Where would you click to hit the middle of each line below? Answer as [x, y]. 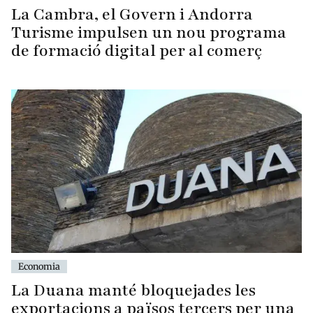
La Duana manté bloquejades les [133, 291]
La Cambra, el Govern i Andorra [132, 14]
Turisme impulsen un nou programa [149, 32]
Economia [39, 267]
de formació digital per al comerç [137, 50]
